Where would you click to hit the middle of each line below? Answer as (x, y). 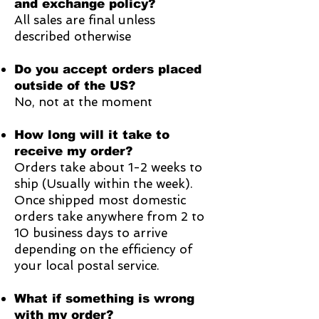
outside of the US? (75, 86)
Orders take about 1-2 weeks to (108, 168)
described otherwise (73, 37)
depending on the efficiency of (103, 250)
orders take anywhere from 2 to (109, 217)
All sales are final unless (85, 20)
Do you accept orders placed (108, 70)
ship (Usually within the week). (105, 184)
